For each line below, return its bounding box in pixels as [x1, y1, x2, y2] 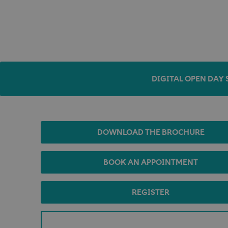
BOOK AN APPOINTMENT [103, 157, 198, 166]
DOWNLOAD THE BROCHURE [97, 127, 205, 136]
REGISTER [132, 187, 170, 196]
